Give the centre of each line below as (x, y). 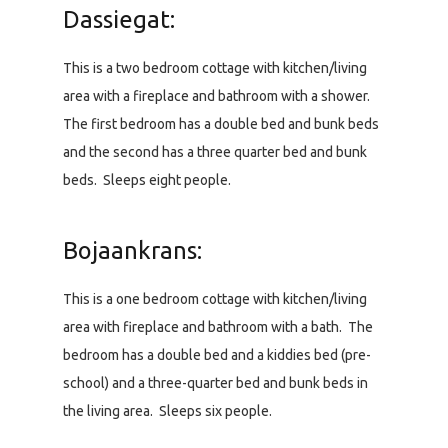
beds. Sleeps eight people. (147, 180)
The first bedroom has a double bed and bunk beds (221, 124)
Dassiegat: (119, 19)
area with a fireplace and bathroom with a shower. (218, 96)
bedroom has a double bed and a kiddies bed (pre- (217, 355)
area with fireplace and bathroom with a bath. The (218, 327)
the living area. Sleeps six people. (167, 411)
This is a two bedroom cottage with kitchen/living (215, 68)
